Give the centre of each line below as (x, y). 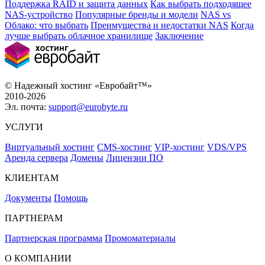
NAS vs (216, 15)
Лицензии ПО (135, 158)
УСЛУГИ (24, 127)
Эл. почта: (27, 107)
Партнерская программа (54, 238)
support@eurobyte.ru (88, 107)
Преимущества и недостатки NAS (159, 25)
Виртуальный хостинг (50, 147)
